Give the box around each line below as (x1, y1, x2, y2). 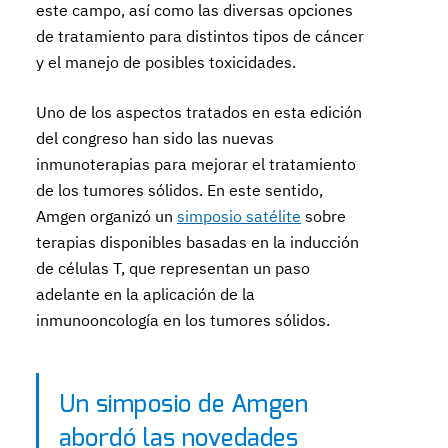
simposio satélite (177, 206, 302, 226)
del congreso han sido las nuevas (36, 128, 275, 148)
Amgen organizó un (36, 206, 178, 226)
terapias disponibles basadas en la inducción (36, 232, 360, 252)
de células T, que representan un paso (36, 258, 311, 278)
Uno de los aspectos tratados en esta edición (36, 102, 363, 122)
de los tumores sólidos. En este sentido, (36, 180, 324, 200)
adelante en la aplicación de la (36, 284, 256, 304)
